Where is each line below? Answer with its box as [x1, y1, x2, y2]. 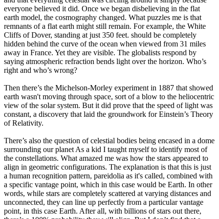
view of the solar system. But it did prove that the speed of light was [4, 101, 213, 110]
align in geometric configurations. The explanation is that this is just [4, 163, 211, 172]
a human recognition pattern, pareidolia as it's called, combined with [4, 172, 213, 180]
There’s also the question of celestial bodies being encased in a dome [4, 136, 215, 145]
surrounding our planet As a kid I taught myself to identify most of [4, 145, 207, 154]
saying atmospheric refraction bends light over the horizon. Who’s [4, 57, 206, 66]
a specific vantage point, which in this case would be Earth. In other [4, 180, 212, 189]
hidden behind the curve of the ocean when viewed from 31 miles [4, 40, 206, 48]
